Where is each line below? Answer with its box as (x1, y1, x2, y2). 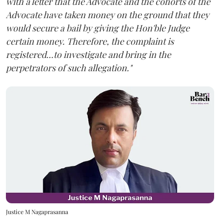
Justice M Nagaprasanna (6, 208, 68, 216)
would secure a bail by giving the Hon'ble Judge (6, 22, 190, 34)
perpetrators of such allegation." (6, 62, 132, 74)
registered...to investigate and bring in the (6, 49, 171, 61)
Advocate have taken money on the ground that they (6, 9, 209, 21)
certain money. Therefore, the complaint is (6, 35, 174, 48)
